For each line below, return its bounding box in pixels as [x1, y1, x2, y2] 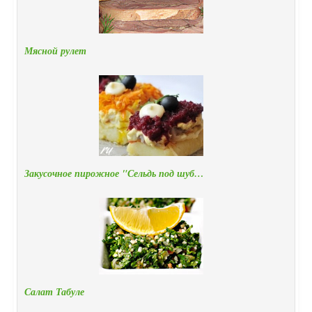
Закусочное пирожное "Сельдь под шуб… [24, 166, 204, 181]
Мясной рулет [24, 44, 86, 58]
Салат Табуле [24, 285, 84, 299]
